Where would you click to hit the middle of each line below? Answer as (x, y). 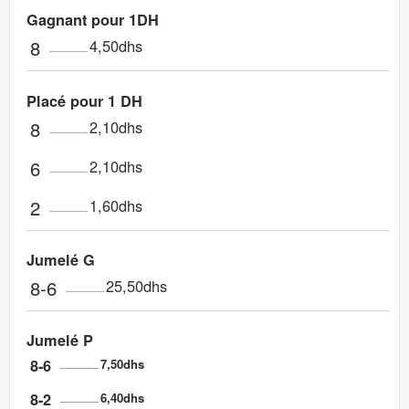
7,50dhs (123, 364)
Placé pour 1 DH (85, 100)
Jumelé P (60, 341)
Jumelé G (61, 260)
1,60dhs (116, 205)
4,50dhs (116, 46)
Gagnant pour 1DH (93, 20)
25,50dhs (137, 286)
